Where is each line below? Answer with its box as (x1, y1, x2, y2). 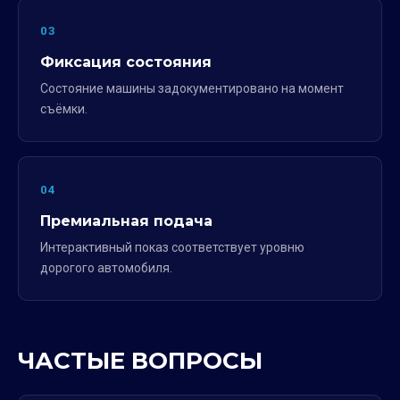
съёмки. (40, 101, 87, 116)
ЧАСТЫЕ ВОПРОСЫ (18, 346, 262, 375)
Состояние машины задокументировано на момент (40, 80, 344, 96)
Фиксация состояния (40, 53, 212, 71)
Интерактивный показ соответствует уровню (40, 239, 304, 254)
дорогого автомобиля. (40, 260, 172, 275)
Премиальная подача (40, 212, 212, 229)
